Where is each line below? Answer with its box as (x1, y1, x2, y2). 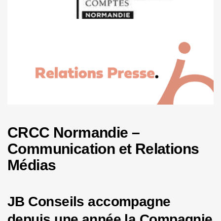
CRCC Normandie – (7, 124, 140, 141)
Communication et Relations (7, 141, 199, 157)
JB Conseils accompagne (7, 194, 171, 210)
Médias (7, 157, 56, 174)
